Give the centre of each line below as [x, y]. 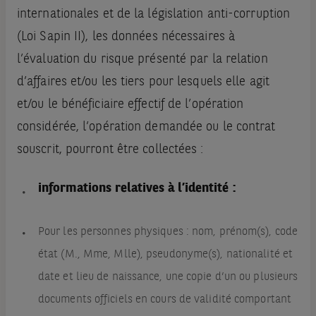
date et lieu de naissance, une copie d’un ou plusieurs [168, 278]
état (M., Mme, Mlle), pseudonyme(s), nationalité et [165, 255]
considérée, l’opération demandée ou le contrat [146, 127]
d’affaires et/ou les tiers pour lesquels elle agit [143, 82]
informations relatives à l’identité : [136, 189]
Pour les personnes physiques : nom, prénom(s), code [168, 232]
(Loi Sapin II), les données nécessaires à [126, 37]
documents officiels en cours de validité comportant [165, 300]
